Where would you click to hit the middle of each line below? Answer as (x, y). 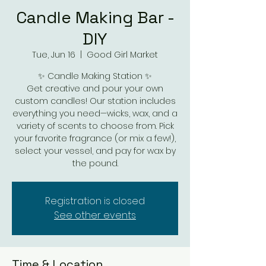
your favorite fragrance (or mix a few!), (95, 138)
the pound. (95, 163)
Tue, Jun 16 (54, 55)
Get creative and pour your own (95, 88)
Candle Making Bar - (95, 17)
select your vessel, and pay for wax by (95, 151)
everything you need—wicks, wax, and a (95, 113)
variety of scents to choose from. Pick (95, 126)
